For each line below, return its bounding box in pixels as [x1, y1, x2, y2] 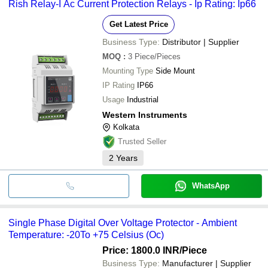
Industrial [127, 95, 159, 104]
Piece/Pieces [135, 51, 181, 61]
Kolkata [113, 122, 139, 132]
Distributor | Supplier [162, 36, 239, 47]
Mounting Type [102, 66, 153, 75]
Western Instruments [102, 109, 187, 120]
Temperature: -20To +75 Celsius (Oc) [8, 229, 164, 240]
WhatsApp [191, 181, 230, 190]
